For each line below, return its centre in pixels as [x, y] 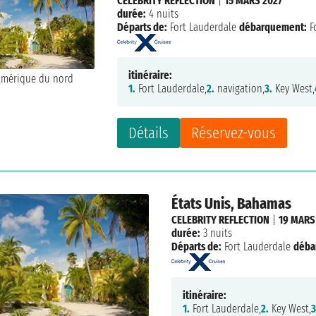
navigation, [240, 88]
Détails [149, 133]
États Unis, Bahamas [231, 203]
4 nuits [163, 13]
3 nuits [216, 233]
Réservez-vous [234, 133]
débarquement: [273, 27]
